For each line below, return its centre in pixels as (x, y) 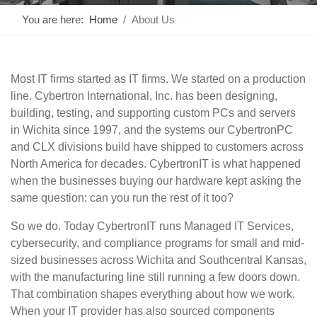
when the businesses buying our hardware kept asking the (156, 181)
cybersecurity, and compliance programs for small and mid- (157, 243)
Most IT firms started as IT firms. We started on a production (158, 79)
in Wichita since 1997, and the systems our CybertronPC (152, 130)
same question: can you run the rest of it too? (122, 198)
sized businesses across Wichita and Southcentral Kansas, (158, 260)
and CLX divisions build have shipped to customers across (157, 147)
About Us (153, 19)
